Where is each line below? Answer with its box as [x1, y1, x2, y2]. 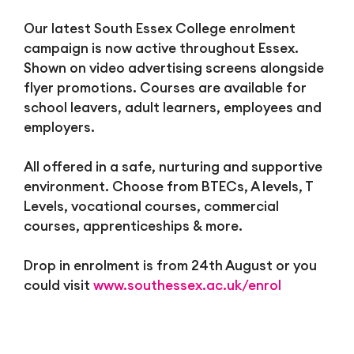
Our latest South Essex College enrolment [23, 20, 296, 38]
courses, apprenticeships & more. [23, 217, 243, 235]
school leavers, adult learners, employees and [23, 99, 322, 117]
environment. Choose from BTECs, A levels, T [23, 178, 313, 196]
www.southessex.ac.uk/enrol [92, 277, 281, 295]
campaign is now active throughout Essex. [23, 40, 299, 58]
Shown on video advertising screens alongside [23, 59, 324, 77]
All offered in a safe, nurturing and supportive [23, 158, 322, 176]
